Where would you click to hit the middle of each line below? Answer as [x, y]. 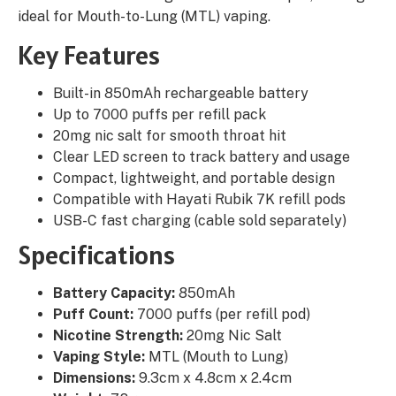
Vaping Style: [99, 357]
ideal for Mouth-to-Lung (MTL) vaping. [144, 17]
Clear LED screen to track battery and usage [202, 157]
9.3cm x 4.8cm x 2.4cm [213, 378]
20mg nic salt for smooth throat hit [170, 136]
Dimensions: [94, 378]
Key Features [89, 55]
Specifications [96, 255]
